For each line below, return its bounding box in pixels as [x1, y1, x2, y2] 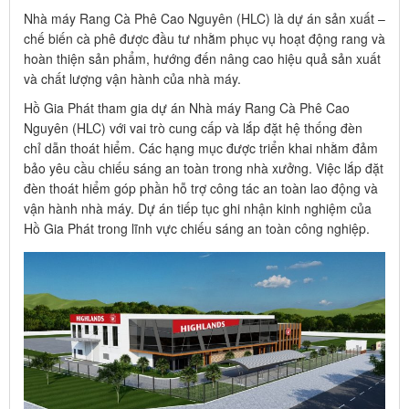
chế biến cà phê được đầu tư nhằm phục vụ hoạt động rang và [24, 29, 385, 47]
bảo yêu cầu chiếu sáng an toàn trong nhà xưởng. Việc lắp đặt [24, 159, 383, 177]
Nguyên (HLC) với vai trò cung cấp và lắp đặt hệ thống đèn [24, 119, 366, 137]
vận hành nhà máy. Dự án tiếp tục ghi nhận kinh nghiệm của [24, 199, 372, 217]
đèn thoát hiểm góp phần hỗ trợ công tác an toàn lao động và [24, 179, 378, 197]
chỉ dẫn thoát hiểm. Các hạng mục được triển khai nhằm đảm [24, 139, 378, 157]
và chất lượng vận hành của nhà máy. [24, 69, 241, 88]
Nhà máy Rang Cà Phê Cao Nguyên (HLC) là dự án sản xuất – [24, 9, 385, 27]
